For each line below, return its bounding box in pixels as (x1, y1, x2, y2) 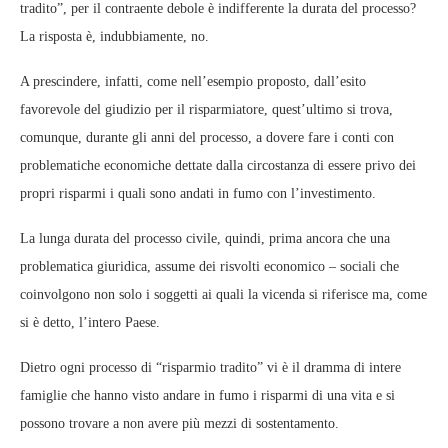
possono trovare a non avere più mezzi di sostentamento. (20, 416, 339, 432)
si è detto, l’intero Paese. (20, 315, 160, 331)
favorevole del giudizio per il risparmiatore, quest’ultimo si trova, (20, 102, 393, 118)
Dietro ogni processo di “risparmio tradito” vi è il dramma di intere (20, 360, 401, 376)
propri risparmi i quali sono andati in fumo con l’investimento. (20, 186, 376, 202)
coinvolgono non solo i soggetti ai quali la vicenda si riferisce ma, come (20, 287, 427, 303)
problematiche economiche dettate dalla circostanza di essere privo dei (20, 158, 416, 174)
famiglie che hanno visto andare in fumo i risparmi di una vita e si (20, 388, 395, 404)
